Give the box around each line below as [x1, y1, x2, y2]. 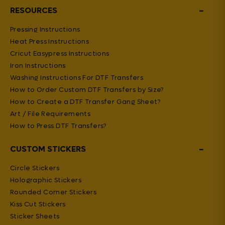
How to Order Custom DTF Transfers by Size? [10, 85, 164, 94]
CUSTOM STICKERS [10, 144, 86, 154]
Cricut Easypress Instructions [10, 49, 109, 58]
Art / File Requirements [10, 109, 91, 118]
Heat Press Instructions [10, 37, 89, 46]
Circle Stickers [10, 164, 59, 172]
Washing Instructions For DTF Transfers [10, 73, 144, 82]
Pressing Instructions [10, 25, 80, 34]
